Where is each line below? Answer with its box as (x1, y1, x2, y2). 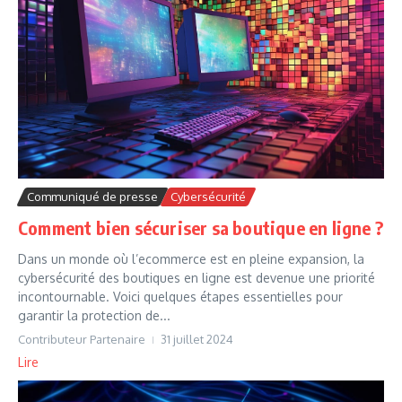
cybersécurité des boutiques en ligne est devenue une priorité (18, 269, 375, 285)
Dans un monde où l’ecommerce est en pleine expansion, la (18, 250, 364, 267)
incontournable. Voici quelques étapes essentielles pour (18, 288, 343, 304)
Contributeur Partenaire (18, 331, 145, 346)
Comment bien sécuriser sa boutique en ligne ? (18, 215, 383, 239)
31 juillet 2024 (161, 331, 233, 346)
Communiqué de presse (27, 188, 158, 204)
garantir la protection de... (18, 307, 170, 323)
